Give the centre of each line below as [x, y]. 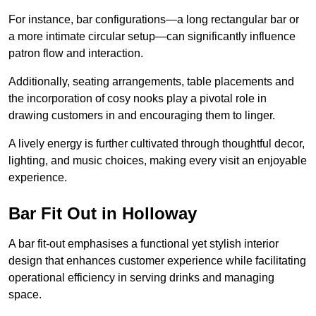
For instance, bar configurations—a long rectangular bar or [154, 19]
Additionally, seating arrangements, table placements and [151, 81]
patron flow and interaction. [76, 53]
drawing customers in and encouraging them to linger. [142, 115]
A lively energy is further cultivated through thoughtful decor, [157, 143]
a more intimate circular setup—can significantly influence [152, 36]
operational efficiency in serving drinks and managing [141, 277]
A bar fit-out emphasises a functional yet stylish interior [144, 243]
